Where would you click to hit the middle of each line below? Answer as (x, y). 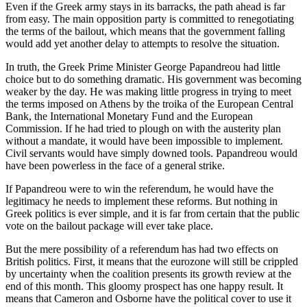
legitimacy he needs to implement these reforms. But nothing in (142, 201)
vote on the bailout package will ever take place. (111, 226)
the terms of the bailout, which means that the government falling (145, 32)
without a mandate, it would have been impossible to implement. (144, 141)
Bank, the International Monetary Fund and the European (129, 116)
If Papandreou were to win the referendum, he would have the (139, 189)
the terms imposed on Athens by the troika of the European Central (149, 104)
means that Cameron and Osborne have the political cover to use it (148, 299)
